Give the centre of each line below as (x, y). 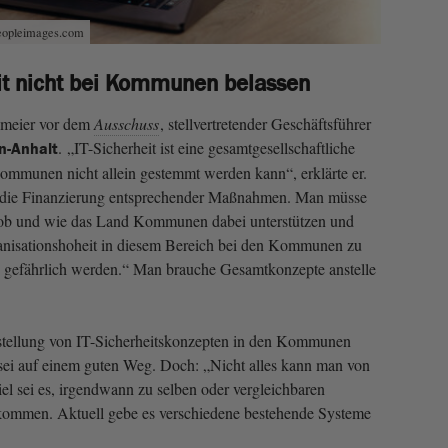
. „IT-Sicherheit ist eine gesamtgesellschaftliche (206, 147)
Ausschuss (126, 123)
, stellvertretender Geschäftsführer (265, 123)
